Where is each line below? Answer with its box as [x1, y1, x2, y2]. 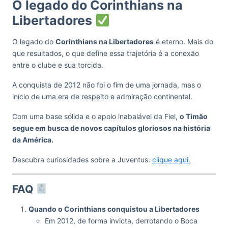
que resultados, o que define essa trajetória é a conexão [12, 49, 199, 58]
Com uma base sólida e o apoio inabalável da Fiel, [12, 112, 180, 121]
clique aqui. [152, 155, 190, 164]
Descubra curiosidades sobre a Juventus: [12, 155, 152, 164]
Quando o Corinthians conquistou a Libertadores [28, 205, 199, 213]
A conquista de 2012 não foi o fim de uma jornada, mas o [12, 80, 201, 89]
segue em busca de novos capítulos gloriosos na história [12, 124, 210, 132]
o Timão [180, 112, 208, 121]
